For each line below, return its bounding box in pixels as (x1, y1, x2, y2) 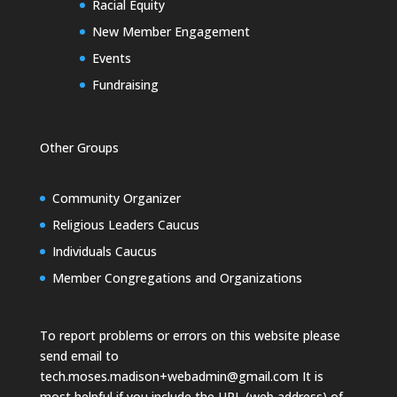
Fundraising (91, 76, 159, 94)
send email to (39, 346, 119, 364)
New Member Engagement (91, 23, 250, 41)
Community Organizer (51, 190, 181, 207)
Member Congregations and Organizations (51, 269, 302, 287)
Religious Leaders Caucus (51, 216, 199, 234)
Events (91, 50, 131, 67)
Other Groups (39, 139, 119, 157)
